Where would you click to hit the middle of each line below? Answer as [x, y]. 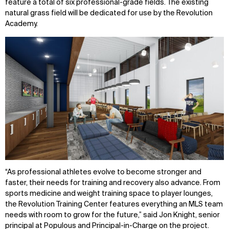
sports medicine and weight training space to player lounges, [109, 194]
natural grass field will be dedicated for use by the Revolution [109, 14]
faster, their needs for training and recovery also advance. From [113, 183]
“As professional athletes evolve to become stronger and [103, 173]
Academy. [21, 24]
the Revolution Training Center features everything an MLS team [114, 205]
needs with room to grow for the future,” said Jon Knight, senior [112, 215]
